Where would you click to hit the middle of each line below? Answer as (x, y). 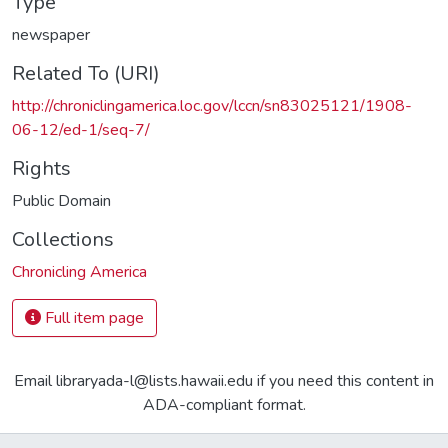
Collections (63, 239)
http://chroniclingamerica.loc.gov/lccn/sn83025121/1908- (212, 105)
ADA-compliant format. (224, 404)
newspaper (51, 34)
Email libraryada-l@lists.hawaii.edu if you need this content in (224, 380)
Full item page (92, 317)
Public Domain (61, 200)
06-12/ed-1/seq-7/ (81, 129)
